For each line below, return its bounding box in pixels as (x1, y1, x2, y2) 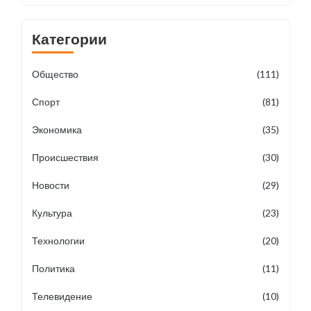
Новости (32, 179, 69, 191)
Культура (32, 207, 72, 219)
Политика (32, 262, 75, 274)
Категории (32, 30, 107, 47)
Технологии (32, 235, 85, 246)
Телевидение (32, 290, 92, 302)
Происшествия (32, 151, 99, 163)
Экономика (32, 124, 82, 135)
